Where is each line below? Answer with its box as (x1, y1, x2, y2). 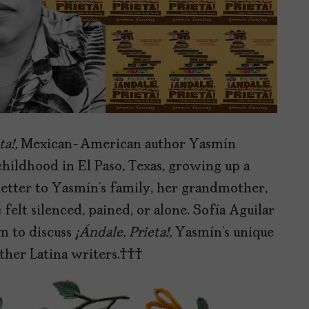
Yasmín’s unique (175, 226, 274, 241)
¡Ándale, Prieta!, (75, 226, 175, 241)
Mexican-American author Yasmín (17, 138, 236, 152)
